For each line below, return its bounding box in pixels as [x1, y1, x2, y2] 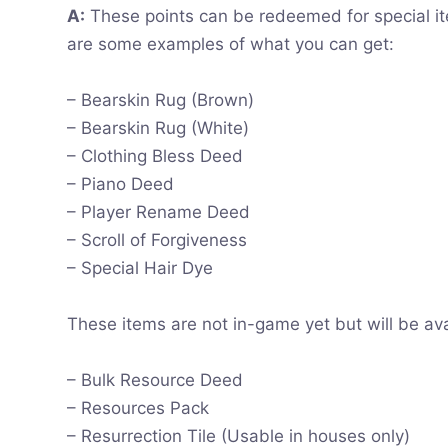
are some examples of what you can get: [67, 33, 395, 54]
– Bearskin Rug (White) [67, 117, 250, 138]
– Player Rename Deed [67, 201, 251, 222]
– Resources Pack [67, 397, 210, 418]
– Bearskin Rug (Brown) [67, 89, 255, 110]
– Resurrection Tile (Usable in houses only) [67, 425, 411, 446]
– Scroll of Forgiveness [67, 229, 248, 250]
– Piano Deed [67, 173, 175, 194]
